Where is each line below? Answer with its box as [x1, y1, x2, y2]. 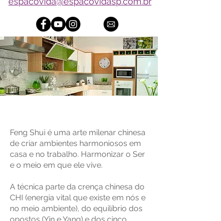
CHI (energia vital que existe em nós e [10, 193, 146, 202]
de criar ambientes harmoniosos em [10, 139, 141, 148]
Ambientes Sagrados [11, 100, 149, 115]
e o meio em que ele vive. [10, 160, 103, 170]
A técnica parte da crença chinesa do [10, 182, 145, 191]
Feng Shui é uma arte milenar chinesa [10, 128, 146, 137]
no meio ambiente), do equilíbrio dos [10, 204, 143, 213]
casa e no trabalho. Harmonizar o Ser [10, 149, 145, 159]
